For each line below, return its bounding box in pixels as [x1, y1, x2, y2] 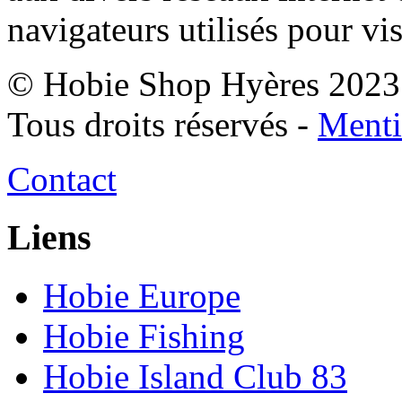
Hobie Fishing [43, 316, 245, 355]
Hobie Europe [43, 275, 240, 315]
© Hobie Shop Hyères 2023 [7, 65, 400, 104]
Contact [7, 160, 117, 199]
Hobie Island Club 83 [43, 356, 347, 396]
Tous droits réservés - [7, 105, 318, 144]
